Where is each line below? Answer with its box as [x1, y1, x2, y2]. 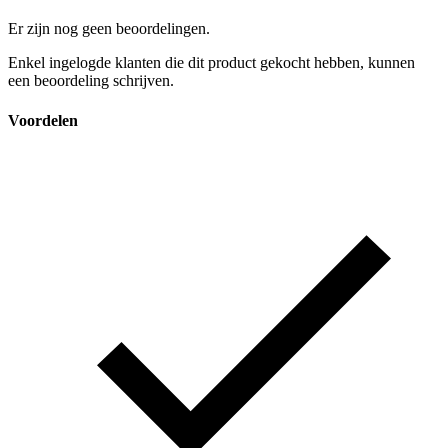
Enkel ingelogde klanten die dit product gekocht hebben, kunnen [8, 54, 415, 72]
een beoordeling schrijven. [8, 72, 174, 90]
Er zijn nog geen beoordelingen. [8, 20, 210, 38]
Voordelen [8, 111, 78, 129]
